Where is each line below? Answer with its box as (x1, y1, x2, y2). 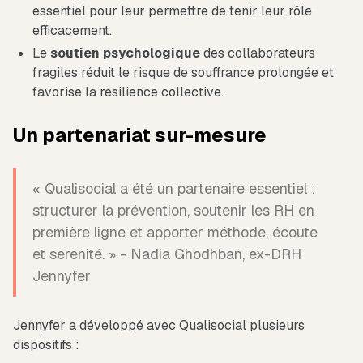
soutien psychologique (50, 45, 200, 62)
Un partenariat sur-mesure (13, 122, 267, 148)
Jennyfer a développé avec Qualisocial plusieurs (13, 317, 305, 335)
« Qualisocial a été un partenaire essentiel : (32, 179, 315, 199)
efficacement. (32, 22, 112, 40)
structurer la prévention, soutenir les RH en (32, 201, 314, 220)
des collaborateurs (200, 45, 315, 62)
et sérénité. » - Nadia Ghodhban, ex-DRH (32, 245, 301, 264)
